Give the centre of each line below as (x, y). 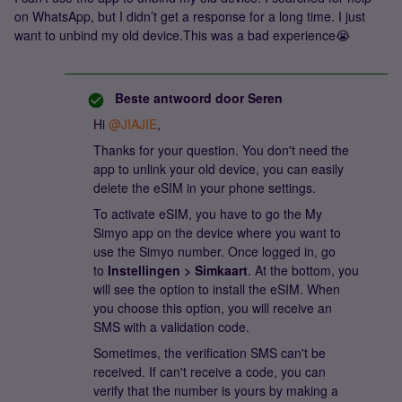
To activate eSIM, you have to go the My (208, 214)
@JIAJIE (133, 124)
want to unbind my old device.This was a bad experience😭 (182, 35)
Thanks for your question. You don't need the (221, 150)
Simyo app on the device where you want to (217, 232)
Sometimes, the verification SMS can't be (210, 353)
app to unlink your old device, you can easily (218, 169)
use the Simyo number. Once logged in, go (214, 251)
